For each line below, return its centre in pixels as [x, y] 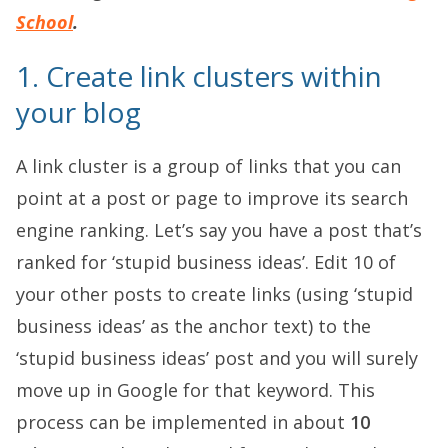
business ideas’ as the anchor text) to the [193, 326]
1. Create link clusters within [199, 76]
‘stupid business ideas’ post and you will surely [217, 358]
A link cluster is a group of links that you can [208, 166]
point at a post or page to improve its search [212, 198]
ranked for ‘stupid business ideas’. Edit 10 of [206, 262]
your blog [78, 112]
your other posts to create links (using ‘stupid [214, 294]
